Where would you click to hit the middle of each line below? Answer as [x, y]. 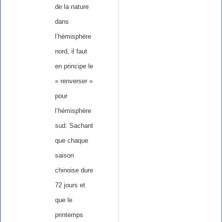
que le [63, 200]
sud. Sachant [74, 126]
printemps [69, 215]
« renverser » [74, 81]
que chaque [71, 141]
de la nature [72, 7]
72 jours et [70, 185]
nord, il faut [71, 52]
